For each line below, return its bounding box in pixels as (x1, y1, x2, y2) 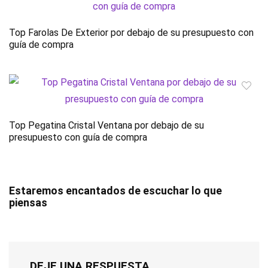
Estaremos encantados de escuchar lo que (9, 184, 222, 197)
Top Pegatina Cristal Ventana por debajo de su (9, 120, 204, 132)
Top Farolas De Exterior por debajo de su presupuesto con (9, 27, 254, 39)
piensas (9, 196, 47, 209)
